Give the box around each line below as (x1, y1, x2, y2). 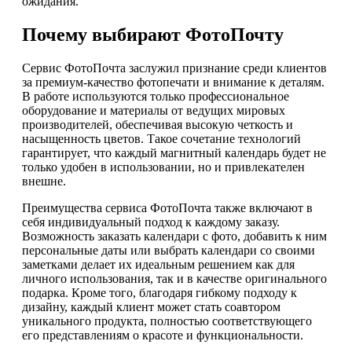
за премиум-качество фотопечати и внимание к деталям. (22, 75, 324, 90)
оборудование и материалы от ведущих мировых (22, 104, 285, 118)
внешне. (22, 174, 66, 189)
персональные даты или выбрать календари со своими (22, 244, 315, 258)
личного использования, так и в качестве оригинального (22, 272, 327, 286)
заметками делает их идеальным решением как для (22, 258, 295, 272)
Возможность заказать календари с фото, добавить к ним (22, 229, 327, 244)
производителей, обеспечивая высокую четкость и (22, 118, 293, 132)
